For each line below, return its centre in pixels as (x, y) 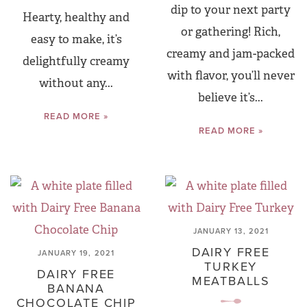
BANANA (76, 289)
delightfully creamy (76, 62)
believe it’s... (231, 98)
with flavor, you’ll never (231, 76)
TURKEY (231, 267)
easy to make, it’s (76, 40)
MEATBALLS (231, 281)
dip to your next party (231, 10)
